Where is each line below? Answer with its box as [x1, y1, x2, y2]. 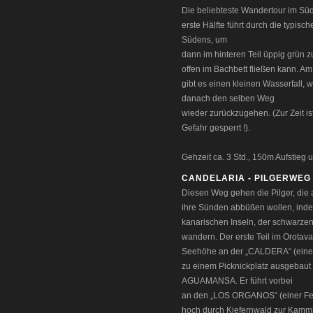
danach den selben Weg [182, 94, 275, 103]
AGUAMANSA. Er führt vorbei [182, 276, 293, 286]
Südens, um [182, 35, 227, 45]
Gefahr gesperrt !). [182, 123, 250, 133]
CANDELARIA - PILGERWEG [182, 173, 311, 183]
